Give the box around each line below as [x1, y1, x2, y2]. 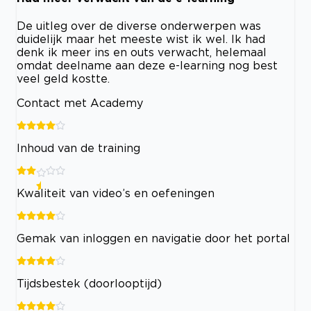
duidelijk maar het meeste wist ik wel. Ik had [17, 33, 265, 46]
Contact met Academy [17, 96, 143, 110]
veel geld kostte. [17, 72, 110, 85]
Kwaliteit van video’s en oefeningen [17, 187, 215, 200]
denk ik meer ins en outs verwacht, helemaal [17, 46, 267, 59]
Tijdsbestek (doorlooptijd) [17, 277, 162, 290]
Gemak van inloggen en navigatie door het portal [17, 232, 290, 245]
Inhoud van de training [17, 142, 140, 155]
